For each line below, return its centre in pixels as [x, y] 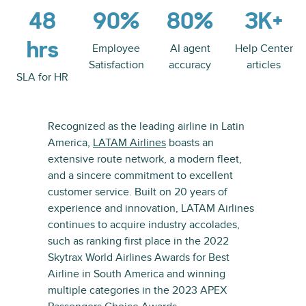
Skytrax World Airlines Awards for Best [139, 258]
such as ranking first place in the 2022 [138, 241]
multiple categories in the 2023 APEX [137, 290]
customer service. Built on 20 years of [138, 192]
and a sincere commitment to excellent [140, 176]
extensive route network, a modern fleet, [145, 159]
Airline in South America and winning [137, 274]
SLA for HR [42, 77]
